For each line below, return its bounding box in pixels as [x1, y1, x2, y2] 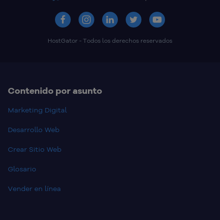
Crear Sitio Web [8, 145, 61, 154]
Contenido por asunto [8, 85, 102, 97]
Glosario [8, 165, 36, 174]
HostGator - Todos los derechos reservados [48, 37, 172, 45]
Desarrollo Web [8, 125, 59, 135]
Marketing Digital [8, 106, 67, 115]
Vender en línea [8, 184, 61, 193]
